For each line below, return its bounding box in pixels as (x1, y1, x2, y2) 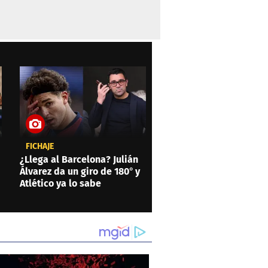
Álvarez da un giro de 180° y (19, 166, 140, 178)
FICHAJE (25, 141, 54, 152)
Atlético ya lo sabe (19, 178, 101, 190)
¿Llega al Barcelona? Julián (19, 154, 138, 166)
